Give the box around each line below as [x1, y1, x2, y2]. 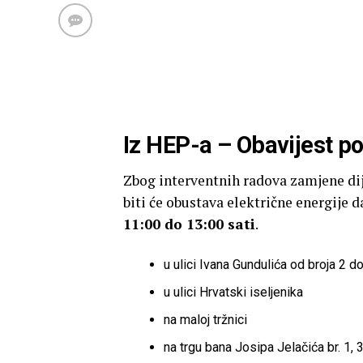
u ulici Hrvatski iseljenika [164, 284, 303, 300]
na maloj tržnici [164, 312, 247, 327]
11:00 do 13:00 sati [123, 215, 255, 233]
